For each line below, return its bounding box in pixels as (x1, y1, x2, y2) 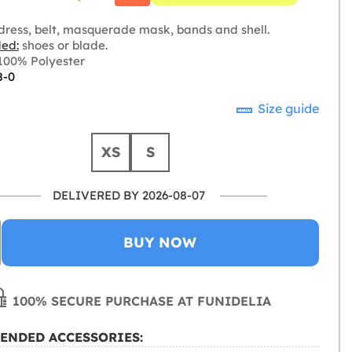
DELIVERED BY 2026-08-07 (53, 188, 206, 203)
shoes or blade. (18, 38, 108, 53)
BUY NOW (123, 233, 197, 251)
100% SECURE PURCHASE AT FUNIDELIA (9, 293, 272, 309)
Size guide (255, 101, 319, 116)
